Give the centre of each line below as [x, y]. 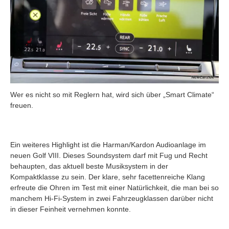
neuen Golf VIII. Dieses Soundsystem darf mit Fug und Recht [109, 155]
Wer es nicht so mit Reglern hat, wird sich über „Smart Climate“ [112, 94]
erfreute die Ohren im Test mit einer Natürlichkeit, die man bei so [114, 187]
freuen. [22, 105]
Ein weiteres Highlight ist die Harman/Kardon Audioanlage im [108, 144]
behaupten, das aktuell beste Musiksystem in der [89, 166]
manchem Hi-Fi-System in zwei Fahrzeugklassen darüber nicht [112, 198]
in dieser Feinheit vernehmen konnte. [71, 209]
